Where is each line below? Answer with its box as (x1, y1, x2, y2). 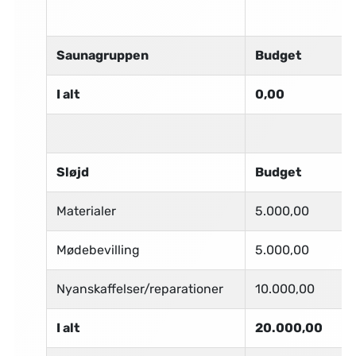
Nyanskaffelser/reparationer (56, 281, 223, 297)
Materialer (56, 203, 116, 219)
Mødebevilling (56, 242, 140, 258)
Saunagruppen (56, 48, 149, 64)
